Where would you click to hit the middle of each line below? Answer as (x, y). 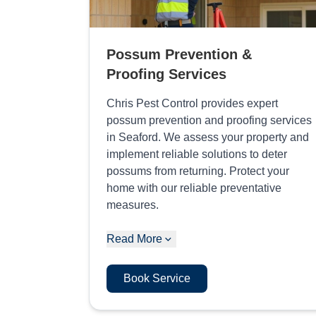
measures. (133, 205)
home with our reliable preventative (194, 188)
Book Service (157, 278)
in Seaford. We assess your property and (208, 137)
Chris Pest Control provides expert (192, 103)
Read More (134, 238)
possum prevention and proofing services (209, 120)
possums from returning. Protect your (198, 171)
